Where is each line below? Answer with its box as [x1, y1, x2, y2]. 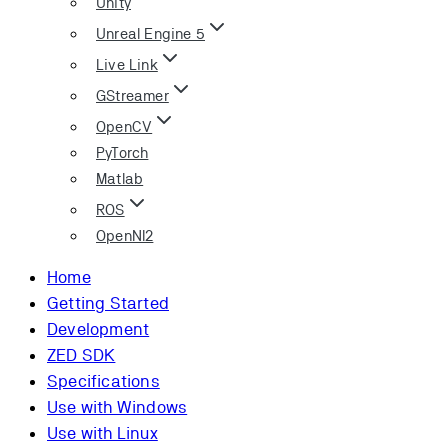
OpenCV [96, 117, 153, 135]
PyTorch [96, 143, 149, 161]
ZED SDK [47, 344, 116, 365]
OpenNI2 [96, 226, 154, 244]
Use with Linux [47, 422, 158, 443]
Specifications [47, 370, 160, 391]
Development [47, 318, 150, 339]
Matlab [96, 169, 144, 187]
